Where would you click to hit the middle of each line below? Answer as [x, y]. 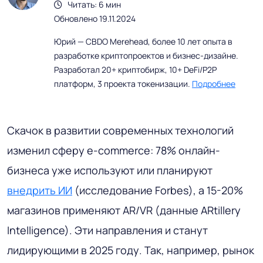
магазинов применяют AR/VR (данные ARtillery [124, 210]
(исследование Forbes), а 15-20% [158, 190]
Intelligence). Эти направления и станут [107, 230]
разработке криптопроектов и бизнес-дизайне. [146, 56]
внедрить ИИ [40, 190]
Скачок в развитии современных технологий [120, 131]
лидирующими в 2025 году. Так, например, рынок [131, 250]
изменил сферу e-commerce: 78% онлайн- [114, 151]
